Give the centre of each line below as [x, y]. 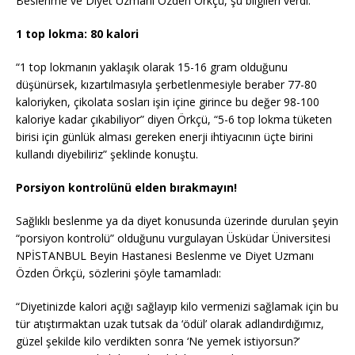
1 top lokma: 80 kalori [77, 34]
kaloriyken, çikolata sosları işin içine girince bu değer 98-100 [168, 102]
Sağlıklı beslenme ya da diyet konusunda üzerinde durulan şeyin [177, 221]
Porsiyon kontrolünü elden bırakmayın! [126, 188]
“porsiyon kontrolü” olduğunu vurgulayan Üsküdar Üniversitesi [173, 239]
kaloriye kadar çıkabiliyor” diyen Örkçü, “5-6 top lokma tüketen [174, 120]
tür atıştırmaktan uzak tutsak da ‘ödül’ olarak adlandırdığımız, [170, 324]
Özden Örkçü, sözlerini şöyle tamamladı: [118, 273]
